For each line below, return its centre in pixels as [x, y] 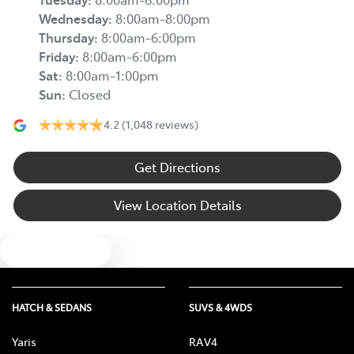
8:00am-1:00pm [112, 75]
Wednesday [73, 19]
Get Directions [177, 167]
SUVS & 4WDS [220, 308]
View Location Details [177, 205]
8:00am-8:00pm [163, 19]
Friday [57, 56]
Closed [90, 94]
